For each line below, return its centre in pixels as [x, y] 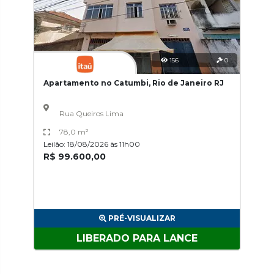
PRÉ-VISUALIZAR [142, 218]
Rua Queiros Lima [91, 113]
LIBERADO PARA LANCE [137, 238]
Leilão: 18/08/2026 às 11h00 [92, 144]
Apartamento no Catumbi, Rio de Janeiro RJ [134, 83]
